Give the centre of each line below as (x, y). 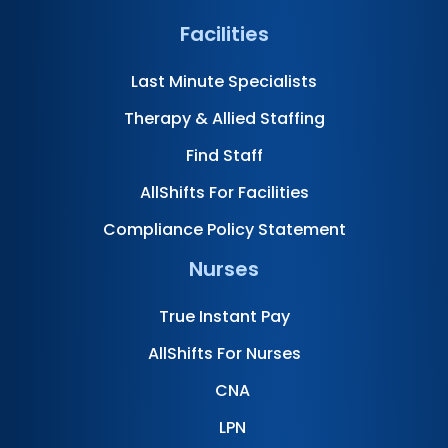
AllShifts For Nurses (224, 353)
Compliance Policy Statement (224, 229)
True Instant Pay (224, 316)
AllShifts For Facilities (224, 192)
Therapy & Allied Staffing (224, 118)
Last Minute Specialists (224, 81)
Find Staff (224, 155)
